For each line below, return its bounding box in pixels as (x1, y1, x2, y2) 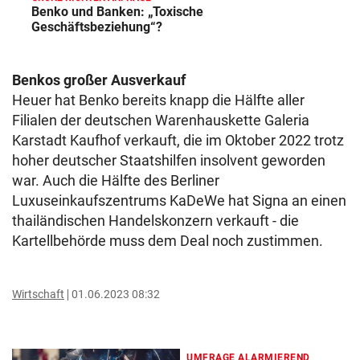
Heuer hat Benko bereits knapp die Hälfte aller (12, 92, 305, 109)
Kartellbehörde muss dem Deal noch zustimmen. (12, 232, 323, 250)
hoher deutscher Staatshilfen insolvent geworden (12, 152, 325, 170)
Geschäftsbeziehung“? (31, 19, 162, 35)
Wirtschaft (12, 288, 64, 301)
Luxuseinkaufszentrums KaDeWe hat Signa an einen (12, 192, 346, 210)
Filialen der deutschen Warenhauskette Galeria (12, 112, 309, 129)
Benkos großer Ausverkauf (12, 72, 186, 89)
